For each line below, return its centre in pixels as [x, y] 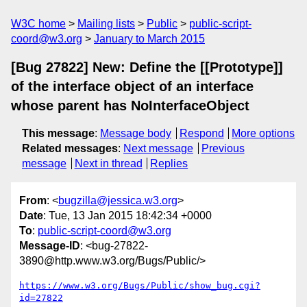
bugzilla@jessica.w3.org [118, 201]
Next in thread [108, 163]
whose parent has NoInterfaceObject [130, 106]
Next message [158, 148]
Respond [201, 133]
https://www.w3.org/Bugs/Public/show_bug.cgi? [140, 286]
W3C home [38, 24]
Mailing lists [106, 24]
